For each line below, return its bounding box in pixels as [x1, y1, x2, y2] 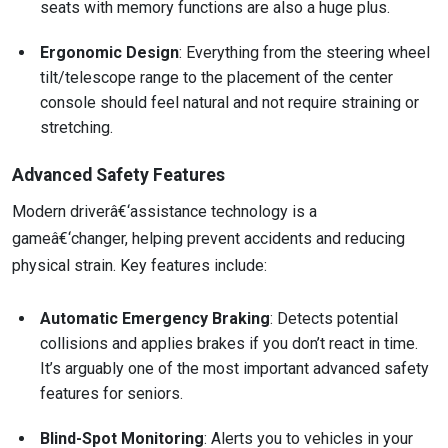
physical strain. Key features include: [12, 256, 267, 276]
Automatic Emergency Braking [40, 309, 270, 329]
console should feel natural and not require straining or [40, 93, 419, 113]
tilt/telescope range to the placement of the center [40, 68, 393, 88]
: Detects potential [270, 309, 398, 329]
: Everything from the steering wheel [179, 43, 430, 63]
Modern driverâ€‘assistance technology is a [12, 202, 317, 222]
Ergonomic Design [40, 43, 179, 63]
